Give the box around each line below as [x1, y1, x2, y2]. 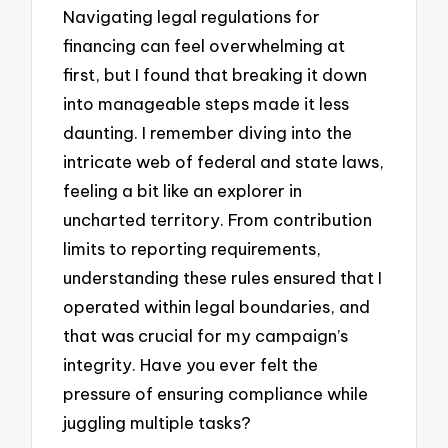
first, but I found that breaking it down [63, 64, 368, 86]
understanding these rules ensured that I [63, 267, 383, 289]
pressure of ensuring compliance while [63, 383, 369, 405]
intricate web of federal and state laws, [63, 151, 385, 173]
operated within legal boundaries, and [63, 296, 371, 318]
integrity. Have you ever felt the [63, 354, 319, 376]
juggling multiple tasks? [63, 412, 252, 434]
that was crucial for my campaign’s [63, 325, 349, 347]
